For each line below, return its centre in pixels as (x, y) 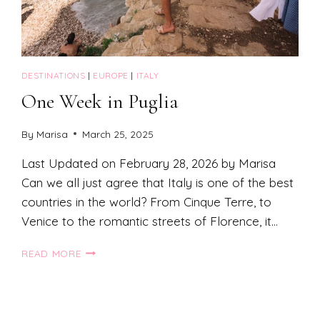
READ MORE (51, 253)
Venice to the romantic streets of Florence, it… (150, 221)
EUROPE (111, 76)
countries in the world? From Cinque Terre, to (147, 201)
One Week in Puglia (100, 102)
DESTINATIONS (54, 76)
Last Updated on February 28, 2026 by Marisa (149, 163)
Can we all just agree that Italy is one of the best (158, 182)
